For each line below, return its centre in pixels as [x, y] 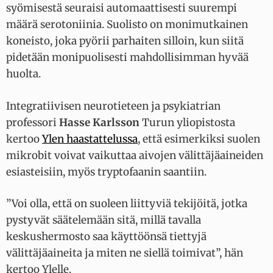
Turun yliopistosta [187, 122]
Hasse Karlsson [99, 122]
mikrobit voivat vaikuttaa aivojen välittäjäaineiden [135, 155]
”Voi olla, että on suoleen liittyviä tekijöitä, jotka [127, 204]
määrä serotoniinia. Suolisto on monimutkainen [127, 25]
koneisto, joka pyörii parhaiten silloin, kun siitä [125, 41]
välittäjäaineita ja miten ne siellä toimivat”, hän [125, 253]
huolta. [25, 74]
